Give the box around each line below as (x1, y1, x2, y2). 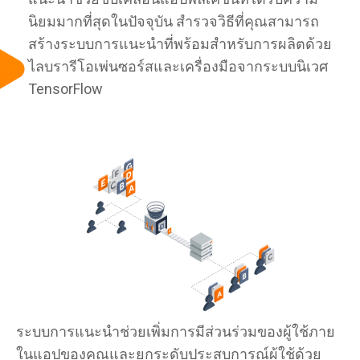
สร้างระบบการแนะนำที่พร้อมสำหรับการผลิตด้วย (28, 35, 332, 52)
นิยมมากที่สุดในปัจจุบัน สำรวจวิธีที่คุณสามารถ (28, 13, 319, 30)
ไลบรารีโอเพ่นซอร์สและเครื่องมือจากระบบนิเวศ (28, 58, 328, 75)
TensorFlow (28, 80, 103, 97)
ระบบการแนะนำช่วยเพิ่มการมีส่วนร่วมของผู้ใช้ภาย (16, 323, 335, 340)
